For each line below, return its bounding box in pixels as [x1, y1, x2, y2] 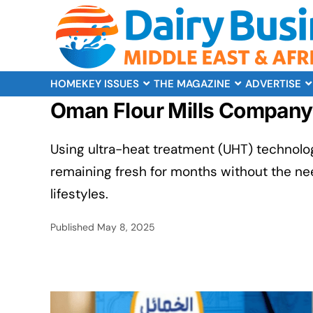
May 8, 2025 [97, 221, 155, 233]
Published [50, 221, 97, 233]
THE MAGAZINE [154, 77, 231, 91]
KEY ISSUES [82, 77, 139, 91]
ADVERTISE [245, 77, 301, 91]
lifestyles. [50, 185, 108, 203]
